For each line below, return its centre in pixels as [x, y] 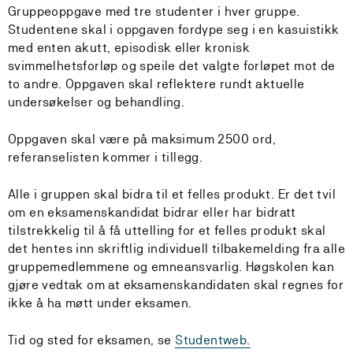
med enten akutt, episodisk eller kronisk [129, 48]
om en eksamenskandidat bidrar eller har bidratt [152, 212]
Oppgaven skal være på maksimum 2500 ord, [142, 139]
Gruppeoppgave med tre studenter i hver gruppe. [154, 11]
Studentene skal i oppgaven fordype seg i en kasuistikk [174, 30]
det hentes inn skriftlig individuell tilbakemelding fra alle [176, 249]
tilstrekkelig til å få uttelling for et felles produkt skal [167, 230]
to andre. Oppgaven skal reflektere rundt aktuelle [156, 84]
